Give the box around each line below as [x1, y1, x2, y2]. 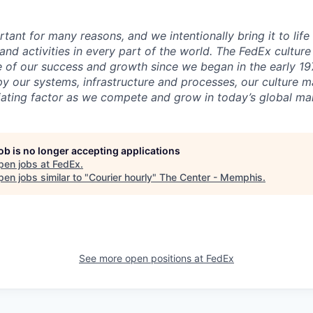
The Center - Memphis [159, 171, 263, 184]
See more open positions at [79, 252, 206, 265]
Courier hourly [89, 171, 152, 184]
